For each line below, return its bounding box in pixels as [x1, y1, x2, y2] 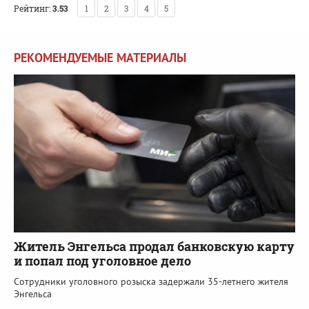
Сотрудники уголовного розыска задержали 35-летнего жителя [14, 275, 288, 288]
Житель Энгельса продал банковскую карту [14, 238, 295, 255]
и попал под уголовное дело [14, 252, 191, 270]
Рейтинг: [14, 2, 50, 14]
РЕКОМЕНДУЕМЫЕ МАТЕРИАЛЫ [14, 49, 186, 66]
